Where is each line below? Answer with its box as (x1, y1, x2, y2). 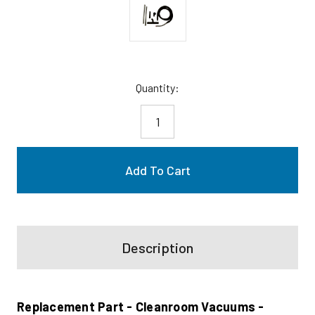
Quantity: (136, 80, 179, 94)
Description (122, 238, 193, 256)
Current (17, 80, 51, 94)
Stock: (17, 97, 49, 111)
